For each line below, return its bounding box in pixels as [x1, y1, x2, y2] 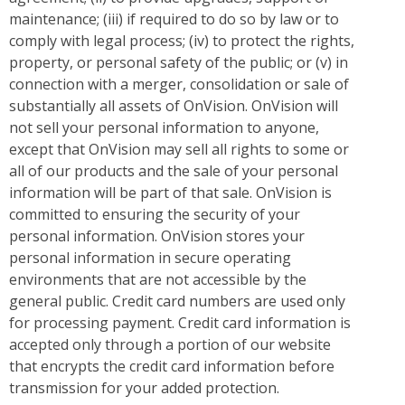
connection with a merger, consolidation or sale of [9, 74, 349, 95]
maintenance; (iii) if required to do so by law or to [9, 9, 339, 30]
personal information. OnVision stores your [9, 226, 305, 247]
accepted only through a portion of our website [9, 334, 331, 355]
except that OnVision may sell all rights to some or [9, 139, 349, 160]
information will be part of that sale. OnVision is [9, 183, 332, 203]
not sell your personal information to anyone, [9, 118, 319, 138]
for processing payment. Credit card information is [9, 313, 351, 334]
